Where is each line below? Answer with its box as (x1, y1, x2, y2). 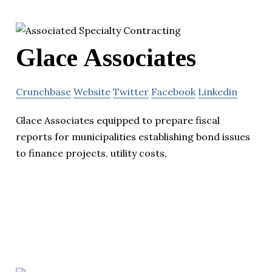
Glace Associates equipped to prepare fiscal (16, 114, 220, 126)
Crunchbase (16, 85, 71, 98)
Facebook (151, 85, 195, 98)
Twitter (113, 85, 149, 98)
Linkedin (198, 85, 237, 98)
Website (73, 85, 110, 98)
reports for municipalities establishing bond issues (16, 130, 250, 143)
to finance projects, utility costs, (16, 146, 167, 159)
